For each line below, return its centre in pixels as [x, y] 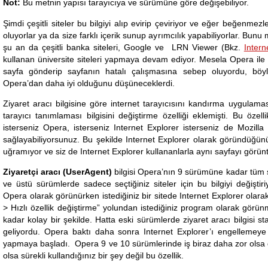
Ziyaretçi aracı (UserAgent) [58, 172]
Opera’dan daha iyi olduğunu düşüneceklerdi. [89, 83]
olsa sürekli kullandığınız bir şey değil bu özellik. [93, 256]
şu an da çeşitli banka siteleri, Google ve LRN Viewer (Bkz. [124, 47]
